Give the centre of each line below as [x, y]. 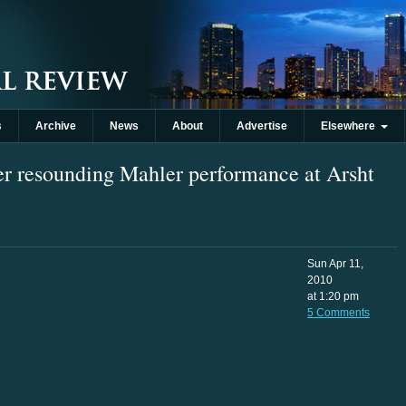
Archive [56, 126]
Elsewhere [351, 126]
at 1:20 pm [333, 296]
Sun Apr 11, [335, 264]
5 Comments [338, 313]
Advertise [262, 126]
